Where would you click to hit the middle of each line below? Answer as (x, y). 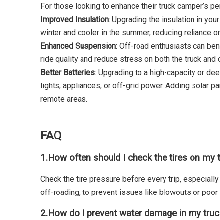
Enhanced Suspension (78, 46)
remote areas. (64, 99)
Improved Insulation (74, 20)
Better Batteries (68, 73)
